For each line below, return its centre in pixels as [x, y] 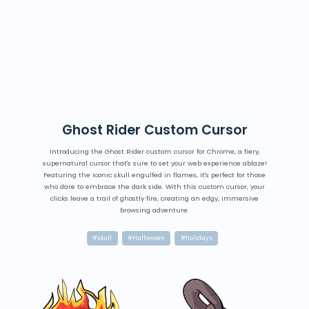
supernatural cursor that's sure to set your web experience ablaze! [154, 163]
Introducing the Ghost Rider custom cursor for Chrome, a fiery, [154, 152]
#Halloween [147, 238]
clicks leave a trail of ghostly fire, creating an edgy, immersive [154, 199]
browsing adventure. [154, 210]
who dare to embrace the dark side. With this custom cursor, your [154, 187]
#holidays [196, 238]
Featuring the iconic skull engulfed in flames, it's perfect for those [154, 175]
